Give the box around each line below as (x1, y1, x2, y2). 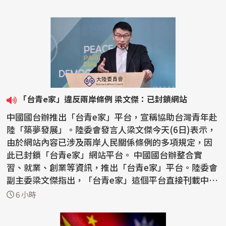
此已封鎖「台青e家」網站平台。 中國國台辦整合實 (7, 148, 134, 161)
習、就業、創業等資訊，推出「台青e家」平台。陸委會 (7, 161, 218, 174)
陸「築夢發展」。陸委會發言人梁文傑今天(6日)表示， (7, 123, 216, 136)
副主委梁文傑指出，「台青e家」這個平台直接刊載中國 (7, 174, 218, 187)
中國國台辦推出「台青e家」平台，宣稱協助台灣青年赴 (7, 110, 218, 124)
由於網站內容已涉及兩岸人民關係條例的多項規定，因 (7, 136, 213, 149)
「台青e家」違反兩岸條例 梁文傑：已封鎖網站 (19, 93, 188, 105)
